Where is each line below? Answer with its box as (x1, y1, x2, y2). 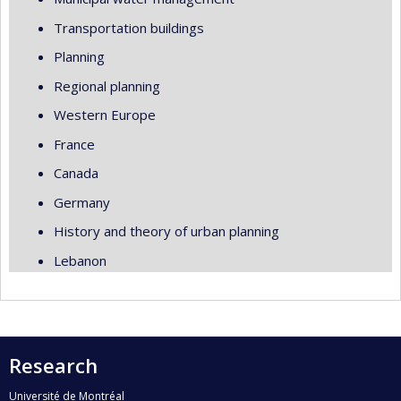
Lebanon (54, 251, 107, 269)
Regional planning (54, 76, 160, 95)
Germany (54, 192, 110, 211)
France (54, 134, 95, 153)
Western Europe (54, 106, 156, 124)
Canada (54, 164, 98, 182)
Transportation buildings (54, 18, 204, 37)
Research (9, 352, 98, 379)
